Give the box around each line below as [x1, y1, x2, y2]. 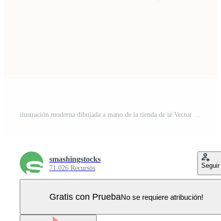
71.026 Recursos [49, 164, 95, 172]
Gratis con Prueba [49, 191, 121, 202]
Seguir [201, 162, 220, 169]
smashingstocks [49, 155, 101, 163]
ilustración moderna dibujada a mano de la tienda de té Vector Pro [194, 111, 201, 118]
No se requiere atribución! [121, 192, 203, 201]
